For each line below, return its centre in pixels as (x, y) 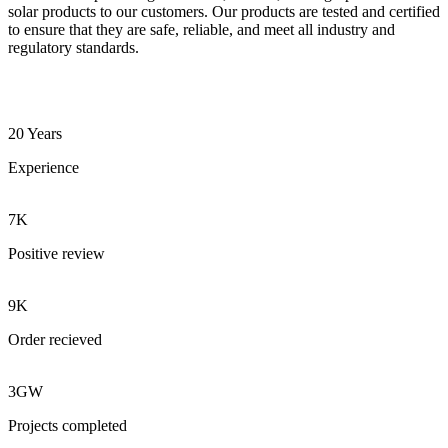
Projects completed (67, 426)
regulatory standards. (73, 48)
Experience (43, 168)
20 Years (35, 134)
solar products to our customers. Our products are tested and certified (224, 12)
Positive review (56, 254)
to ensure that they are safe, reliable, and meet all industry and (201, 30)
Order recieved (55, 340)
